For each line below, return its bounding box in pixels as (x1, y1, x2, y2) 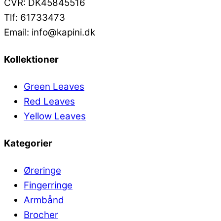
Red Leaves (24, 96, 75, 108)
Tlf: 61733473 (4, 12, 65, 24)
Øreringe (24, 165, 61, 177)
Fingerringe (24, 180, 73, 191)
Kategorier (4, 138, 52, 149)
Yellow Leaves (24, 110, 86, 122)
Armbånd (24, 194, 64, 206)
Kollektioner (4, 54, 59, 66)
